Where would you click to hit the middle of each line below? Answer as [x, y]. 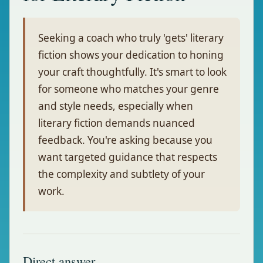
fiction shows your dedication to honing [131, 55]
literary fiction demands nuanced [117, 123]
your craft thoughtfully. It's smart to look [132, 72]
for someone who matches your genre [129, 89]
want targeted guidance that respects [128, 157]
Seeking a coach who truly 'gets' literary [131, 38]
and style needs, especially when [116, 106]
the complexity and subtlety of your [122, 174]
